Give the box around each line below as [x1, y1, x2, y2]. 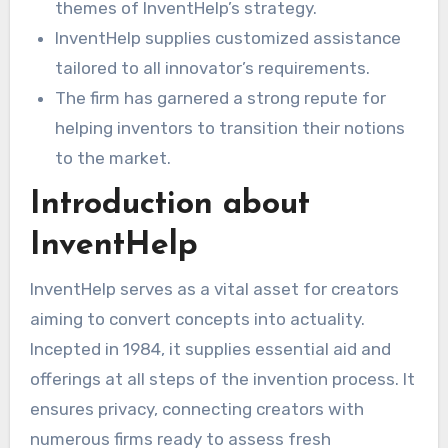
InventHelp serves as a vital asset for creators [29, 278, 399, 299]
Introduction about [29, 189, 310, 222]
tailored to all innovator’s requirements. [55, 57, 371, 78]
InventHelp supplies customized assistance [55, 27, 402, 48]
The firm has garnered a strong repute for [55, 87, 387, 108]
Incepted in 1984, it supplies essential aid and [29, 338, 391, 359]
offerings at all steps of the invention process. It [29, 368, 415, 389]
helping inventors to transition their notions [55, 117, 406, 138]
